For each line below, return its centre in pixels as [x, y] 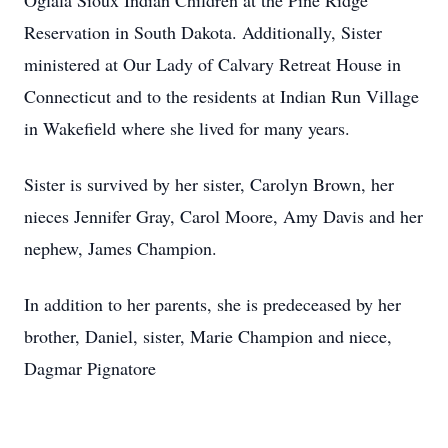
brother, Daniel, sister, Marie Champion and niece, [208, 336]
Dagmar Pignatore [90, 368]
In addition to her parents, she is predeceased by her [212, 304]
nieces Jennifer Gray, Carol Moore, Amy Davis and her [223, 216]
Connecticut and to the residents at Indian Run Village [221, 96]
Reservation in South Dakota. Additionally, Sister [203, 32]
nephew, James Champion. [120, 248]
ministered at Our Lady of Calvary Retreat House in [212, 64]
